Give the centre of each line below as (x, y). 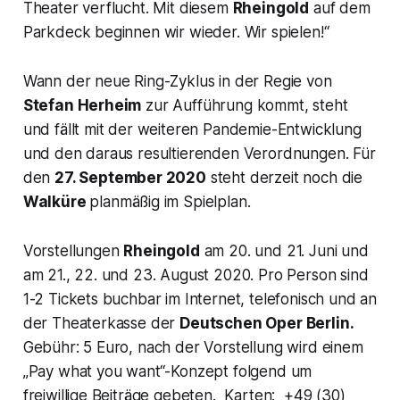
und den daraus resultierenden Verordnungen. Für (199, 154)
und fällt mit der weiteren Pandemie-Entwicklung (192, 130)
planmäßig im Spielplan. (170, 202)
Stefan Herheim (82, 106)
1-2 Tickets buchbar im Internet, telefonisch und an (200, 300)
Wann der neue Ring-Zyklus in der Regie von (177, 82)
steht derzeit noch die (284, 178)
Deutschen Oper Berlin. (267, 324)
